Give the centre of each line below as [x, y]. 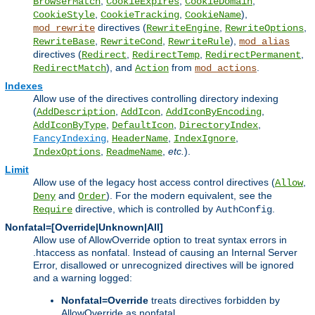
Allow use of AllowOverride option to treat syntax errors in [160, 239]
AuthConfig [244, 209]
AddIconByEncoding [214, 111]
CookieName [213, 14]
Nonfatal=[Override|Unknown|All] [84, 227]
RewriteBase [64, 41]
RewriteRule [199, 41]
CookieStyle [64, 14]
